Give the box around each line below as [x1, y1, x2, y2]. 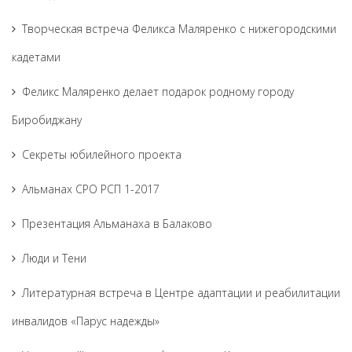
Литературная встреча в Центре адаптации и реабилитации [22, 285, 340, 300]
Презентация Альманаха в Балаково [22, 216, 212, 231]
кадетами [12, 49, 60, 64]
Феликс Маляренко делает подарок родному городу [22, 84, 294, 99]
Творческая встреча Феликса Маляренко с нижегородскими [22, 21, 336, 36]
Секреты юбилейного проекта [22, 147, 181, 162]
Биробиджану [12, 112, 82, 127]
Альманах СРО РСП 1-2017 [22, 181, 159, 196]
